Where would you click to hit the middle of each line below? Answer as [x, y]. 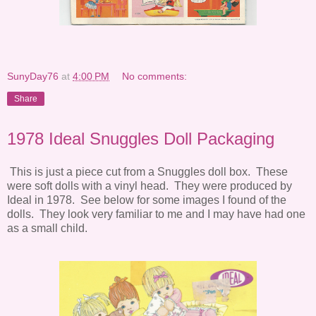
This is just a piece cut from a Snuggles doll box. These [147, 172]
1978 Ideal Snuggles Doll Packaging [141, 138]
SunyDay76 [33, 76]
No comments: [155, 76]
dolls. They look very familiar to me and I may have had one [156, 214]
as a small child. [47, 229]
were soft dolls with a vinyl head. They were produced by [150, 186]
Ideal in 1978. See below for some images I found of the [147, 200]
